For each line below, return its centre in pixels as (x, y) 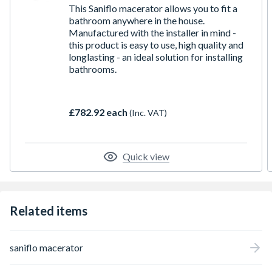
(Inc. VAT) (148, 113)
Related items (49, 211)
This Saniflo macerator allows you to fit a (153, 8)
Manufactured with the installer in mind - (152, 32)
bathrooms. (93, 69)
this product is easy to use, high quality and (156, 45)
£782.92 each (99, 112)
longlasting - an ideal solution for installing (156, 57)
